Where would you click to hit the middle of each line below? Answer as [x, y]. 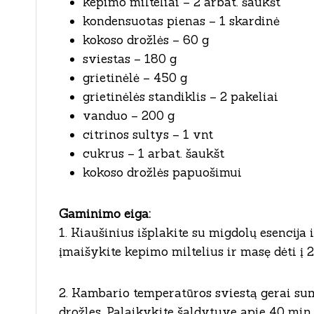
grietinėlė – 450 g [135, 77]
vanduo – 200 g [129, 115]
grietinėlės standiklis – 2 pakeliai [180, 96]
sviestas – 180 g [130, 59]
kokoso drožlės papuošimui [162, 172]
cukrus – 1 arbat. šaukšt [153, 153]
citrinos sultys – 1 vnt [148, 134]
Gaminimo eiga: [105, 213]
